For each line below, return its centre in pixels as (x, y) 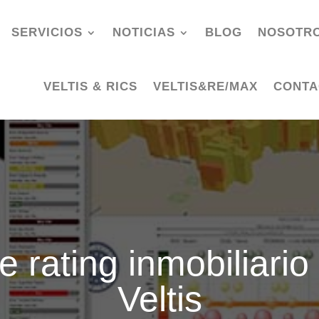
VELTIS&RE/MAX (205, 87)
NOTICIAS (143, 32)
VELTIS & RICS (90, 87)
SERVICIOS (47, 32)
